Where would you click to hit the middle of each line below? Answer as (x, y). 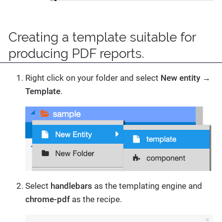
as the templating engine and (147, 186)
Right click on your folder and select (93, 78)
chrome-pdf (48, 199)
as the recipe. (96, 199)
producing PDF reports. (76, 53)
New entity (180, 78)
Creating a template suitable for (102, 37)
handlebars (71, 186)
